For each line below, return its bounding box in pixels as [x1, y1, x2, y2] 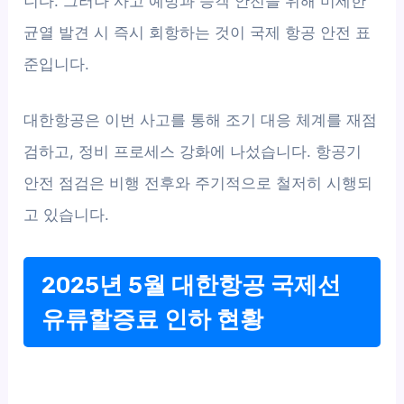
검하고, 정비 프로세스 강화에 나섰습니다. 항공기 [23, 142, 363, 161]
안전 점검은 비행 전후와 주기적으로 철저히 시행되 [23, 173, 373, 192]
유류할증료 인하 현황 [41, 305, 264, 333]
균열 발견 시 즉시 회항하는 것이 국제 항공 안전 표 [23, 23, 372, 41]
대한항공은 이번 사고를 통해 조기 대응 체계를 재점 [23, 110, 378, 129]
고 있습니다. [23, 205, 110, 224]
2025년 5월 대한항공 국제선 [41, 271, 342, 298]
